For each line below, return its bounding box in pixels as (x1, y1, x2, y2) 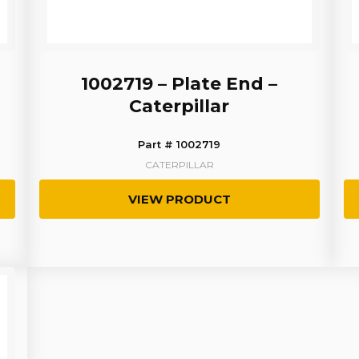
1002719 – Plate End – (81, 73, 278, 95)
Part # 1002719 (138, 138, 221, 151)
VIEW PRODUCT (127, 192, 231, 208)
